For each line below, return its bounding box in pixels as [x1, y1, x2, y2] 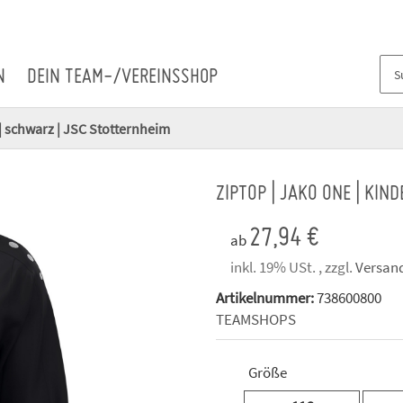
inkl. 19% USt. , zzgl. [230, 257, 355, 278]
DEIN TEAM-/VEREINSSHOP [27, 68, 219, 88]
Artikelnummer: [216, 288, 317, 309]
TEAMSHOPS [216, 309, 296, 330]
